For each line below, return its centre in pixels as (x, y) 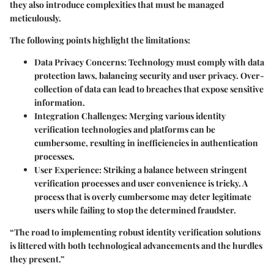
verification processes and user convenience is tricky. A (141, 183)
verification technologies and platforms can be (125, 129)
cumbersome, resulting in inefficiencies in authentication (146, 143)
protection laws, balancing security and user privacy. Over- (149, 75)
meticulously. (35, 18)
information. (60, 102)
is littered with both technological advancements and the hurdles (136, 245)
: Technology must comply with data (194, 62)
